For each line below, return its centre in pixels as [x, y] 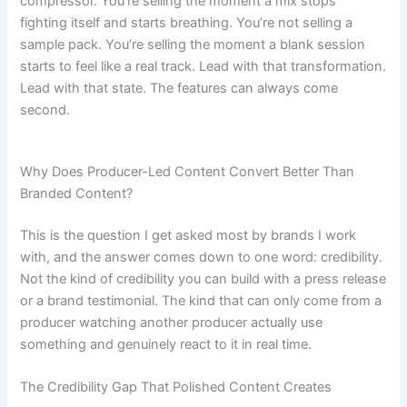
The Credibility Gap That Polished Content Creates [176, 387]
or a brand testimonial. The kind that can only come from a [201, 300]
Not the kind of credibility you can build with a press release [203, 278]
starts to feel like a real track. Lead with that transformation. [203, 67]
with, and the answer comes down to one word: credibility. [202, 257]
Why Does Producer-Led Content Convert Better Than [188, 171]
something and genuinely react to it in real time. [166, 344]
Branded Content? [77, 193]
